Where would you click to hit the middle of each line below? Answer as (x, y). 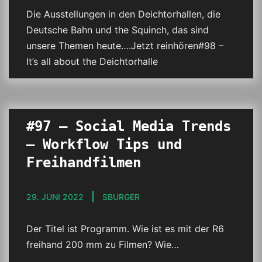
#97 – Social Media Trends (129, 126)
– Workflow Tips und (104, 144)
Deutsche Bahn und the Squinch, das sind (118, 30)
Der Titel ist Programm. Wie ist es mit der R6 (125, 229)
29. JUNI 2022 (55, 197)
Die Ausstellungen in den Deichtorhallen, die (123, 14)
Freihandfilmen (84, 163)
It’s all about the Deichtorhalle (92, 61)
